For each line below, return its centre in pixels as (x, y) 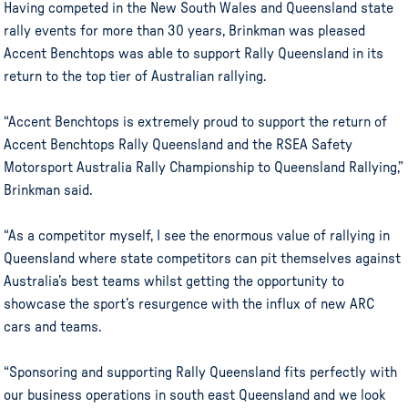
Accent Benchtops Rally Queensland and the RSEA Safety (178, 144)
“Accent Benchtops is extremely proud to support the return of (196, 122)
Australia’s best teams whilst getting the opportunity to (174, 281)
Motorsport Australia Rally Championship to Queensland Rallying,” (204, 167)
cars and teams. (53, 326)
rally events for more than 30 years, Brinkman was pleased (185, 31)
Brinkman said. (48, 190)
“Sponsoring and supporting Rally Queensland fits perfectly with (201, 372)
